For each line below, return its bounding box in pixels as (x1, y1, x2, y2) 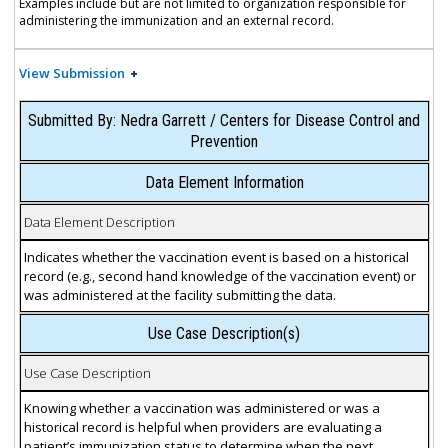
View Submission (18, 64, 125, 83)
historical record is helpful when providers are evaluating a (23, 417, 382, 436)
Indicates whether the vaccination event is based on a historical (23, 247, 409, 266)
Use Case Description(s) (148, 324, 300, 344)
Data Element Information (144, 173, 304, 193)
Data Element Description (23, 212, 175, 231)
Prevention (190, 132, 258, 152)
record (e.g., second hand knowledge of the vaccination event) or (23, 266, 416, 285)
